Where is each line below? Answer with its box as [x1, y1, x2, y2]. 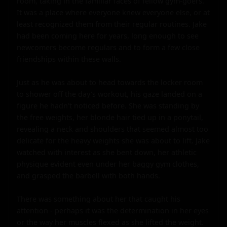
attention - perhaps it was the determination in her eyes [17, 205, 209, 215]
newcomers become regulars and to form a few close [17, 42, 200, 52]
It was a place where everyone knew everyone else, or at [17, 7, 210, 17]
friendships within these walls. [17, 54, 121, 64]
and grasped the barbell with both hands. [17, 170, 160, 180]
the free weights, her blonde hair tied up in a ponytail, [17, 112, 203, 122]
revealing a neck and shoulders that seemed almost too [17, 124, 208, 134]
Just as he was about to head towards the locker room [17, 77, 203, 87]
